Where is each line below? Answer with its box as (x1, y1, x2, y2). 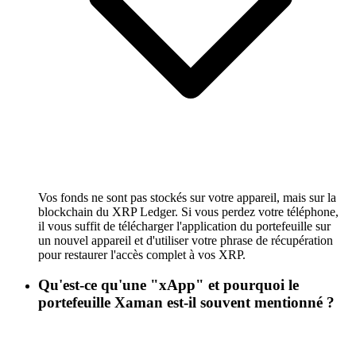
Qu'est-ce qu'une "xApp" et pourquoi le (38, 277, 299, 294)
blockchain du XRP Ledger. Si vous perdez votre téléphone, (38, 204, 339, 219)
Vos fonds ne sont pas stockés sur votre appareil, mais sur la (38, 190, 336, 204)
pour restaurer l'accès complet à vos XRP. (38, 247, 246, 261)
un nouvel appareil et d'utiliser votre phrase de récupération (38, 233, 333, 247)
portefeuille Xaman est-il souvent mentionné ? (38, 294, 335, 311)
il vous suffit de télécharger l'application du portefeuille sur (38, 219, 331, 233)
